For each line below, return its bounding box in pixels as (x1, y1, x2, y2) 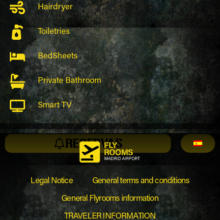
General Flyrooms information (61, 194, 159, 203)
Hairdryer (37, 3, 73, 12)
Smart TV (37, 101, 72, 110)
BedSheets (37, 52, 78, 61)
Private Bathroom (37, 77, 101, 85)
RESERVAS (65, 136, 123, 151)
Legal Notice (30, 177, 73, 186)
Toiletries (37, 27, 70, 36)
